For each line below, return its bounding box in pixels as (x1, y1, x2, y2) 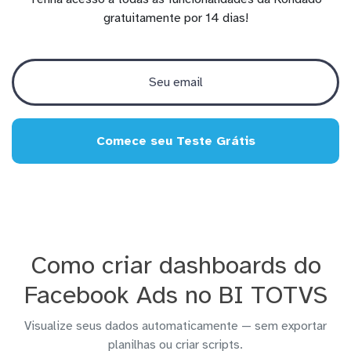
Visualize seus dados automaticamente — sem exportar (24, 317, 327, 334)
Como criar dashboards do (30, 249, 321, 280)
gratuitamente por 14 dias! (103, 9, 248, 26)
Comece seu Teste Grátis (96, 132, 255, 149)
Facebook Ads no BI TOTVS (24, 279, 327, 310)
